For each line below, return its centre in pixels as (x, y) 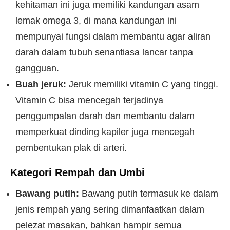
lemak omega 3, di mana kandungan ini (96, 21)
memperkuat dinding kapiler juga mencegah (105, 132)
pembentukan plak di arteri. (71, 148)
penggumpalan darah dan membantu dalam (105, 116)
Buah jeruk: (41, 84)
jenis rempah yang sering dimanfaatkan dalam (110, 209)
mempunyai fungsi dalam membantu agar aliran (113, 36)
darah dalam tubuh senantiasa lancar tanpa (104, 52)
